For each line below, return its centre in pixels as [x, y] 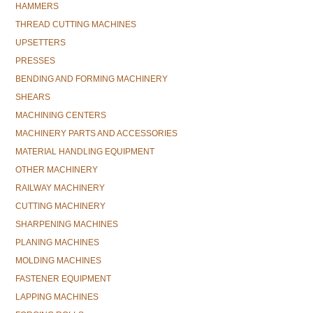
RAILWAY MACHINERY [60, 188]
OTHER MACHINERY [57, 170]
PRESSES [35, 61]
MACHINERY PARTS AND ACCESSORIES [96, 133]
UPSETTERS [41, 43]
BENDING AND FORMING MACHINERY [92, 79]
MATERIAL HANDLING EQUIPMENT [85, 152]
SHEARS [33, 97]
